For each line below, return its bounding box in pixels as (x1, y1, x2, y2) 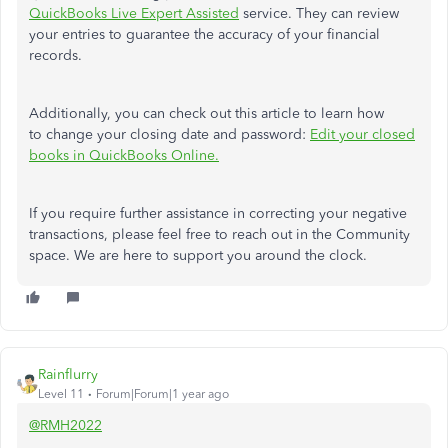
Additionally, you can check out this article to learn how (29, 104, 384, 122)
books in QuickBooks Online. (29, 146, 219, 164)
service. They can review (239, 4, 399, 22)
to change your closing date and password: (29, 125, 310, 143)
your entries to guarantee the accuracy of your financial (29, 25, 380, 43)
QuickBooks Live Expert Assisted (29, 4, 239, 22)
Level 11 (38, 386, 84, 401)
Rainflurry (38, 365, 98, 383)
